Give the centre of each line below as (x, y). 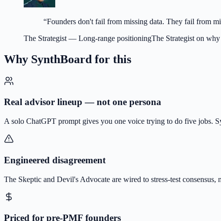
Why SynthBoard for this (68, 59)
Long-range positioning (115, 38)
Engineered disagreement (55, 160)
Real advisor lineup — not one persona (83, 102)
